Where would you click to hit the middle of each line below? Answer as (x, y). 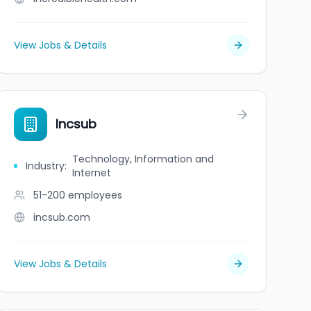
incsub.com (61, 217)
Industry (45, 166)
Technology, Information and (143, 159)
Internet (92, 173)
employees (95, 195)
